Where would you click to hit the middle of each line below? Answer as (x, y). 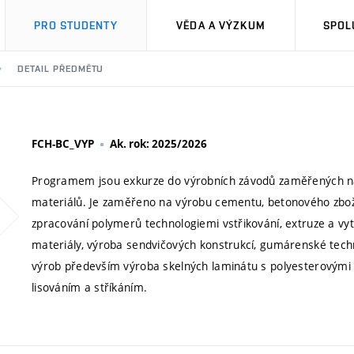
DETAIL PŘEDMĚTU (61, 69)
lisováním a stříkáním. (90, 287)
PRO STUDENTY (76, 25)
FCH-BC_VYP (63, 144)
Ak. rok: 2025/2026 (158, 144)
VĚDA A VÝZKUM (221, 25)
